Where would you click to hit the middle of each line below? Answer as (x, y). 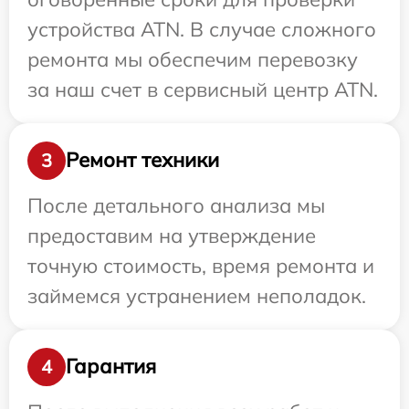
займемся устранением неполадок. (197, 295)
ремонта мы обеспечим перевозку (193, 59)
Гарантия (111, 367)
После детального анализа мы (176, 205)
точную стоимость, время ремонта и (201, 265)
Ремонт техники (142, 160)
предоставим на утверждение (172, 235)
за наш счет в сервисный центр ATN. (203, 89)
